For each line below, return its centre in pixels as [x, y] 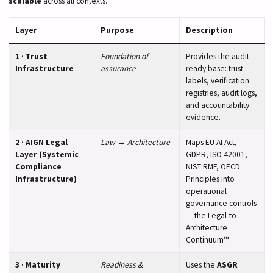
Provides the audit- [218, 56]
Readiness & [121, 264]
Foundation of [124, 56]
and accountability [217, 105]
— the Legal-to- [212, 215]
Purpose [117, 30]
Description [209, 30]
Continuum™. [208, 239]
